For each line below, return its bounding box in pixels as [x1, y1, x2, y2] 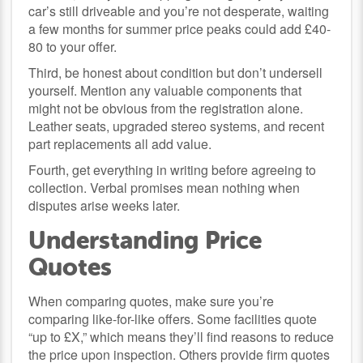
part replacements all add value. [28, 134, 212, 153]
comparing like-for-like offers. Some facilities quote [28, 309, 318, 328]
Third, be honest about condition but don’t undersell [28, 62, 323, 82]
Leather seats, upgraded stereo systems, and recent [28, 116, 325, 135]
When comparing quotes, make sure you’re [28, 291, 275, 310]
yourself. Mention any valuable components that [28, 80, 302, 100]
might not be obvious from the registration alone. [28, 98, 304, 117]
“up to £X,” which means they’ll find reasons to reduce [28, 327, 335, 346]
